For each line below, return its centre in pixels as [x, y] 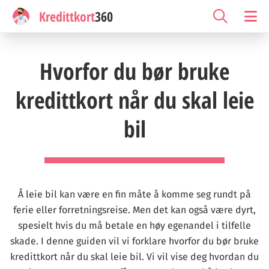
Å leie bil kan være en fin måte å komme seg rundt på [134, 194]
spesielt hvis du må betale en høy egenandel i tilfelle [134, 225]
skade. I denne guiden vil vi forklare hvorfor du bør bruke [134, 241]
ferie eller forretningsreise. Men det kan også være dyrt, [134, 210]
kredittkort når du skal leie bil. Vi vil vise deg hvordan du [134, 257]
